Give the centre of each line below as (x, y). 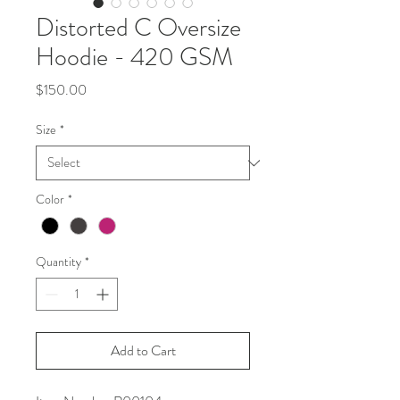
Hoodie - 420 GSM (134, 57)
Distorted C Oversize (138, 28)
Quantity (58, 262)
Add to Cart (143, 351)
